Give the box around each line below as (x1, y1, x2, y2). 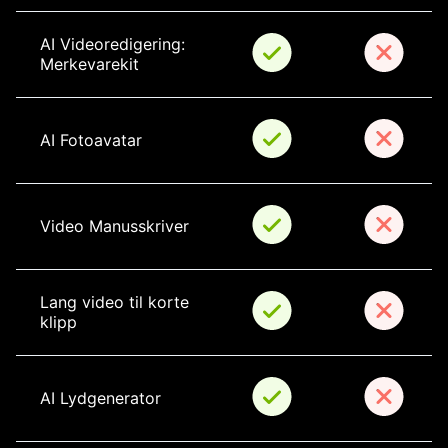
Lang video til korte (40, 292, 194, 313)
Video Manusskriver (40, 216, 189, 237)
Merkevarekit (40, 54, 139, 75)
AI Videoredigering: (40, 34, 190, 55)
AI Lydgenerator (40, 388, 161, 409)
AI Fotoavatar (40, 130, 142, 151)
